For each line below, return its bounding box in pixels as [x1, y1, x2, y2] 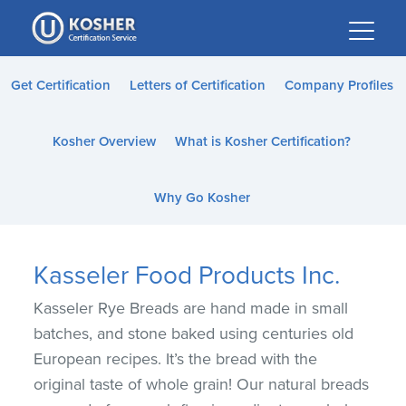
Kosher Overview [53, 133, 156, 150]
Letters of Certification [129, 77, 266, 93]
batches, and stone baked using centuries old [34, 324, 354, 343]
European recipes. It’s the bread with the [34, 349, 318, 369]
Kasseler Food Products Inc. [34, 260, 341, 291]
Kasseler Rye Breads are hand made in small [34, 298, 349, 318]
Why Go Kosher [153, 189, 250, 206]
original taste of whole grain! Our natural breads [34, 374, 370, 394]
